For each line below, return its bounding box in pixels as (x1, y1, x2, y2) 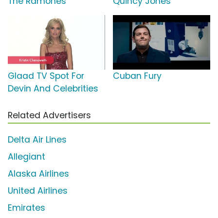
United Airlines (8, 185, 68, 197)
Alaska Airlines (8, 168, 69, 180)
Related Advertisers (8, 109, 91, 122)
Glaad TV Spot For (8, 70, 84, 82)
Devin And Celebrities (8, 83, 98, 95)
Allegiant (8, 151, 45, 163)
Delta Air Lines (8, 134, 67, 146)
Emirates (8, 202, 45, 214)
